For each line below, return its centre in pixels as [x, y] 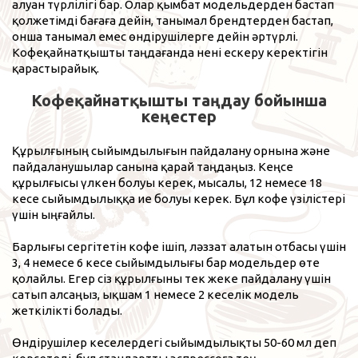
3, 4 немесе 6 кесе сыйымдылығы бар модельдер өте [166, 262]
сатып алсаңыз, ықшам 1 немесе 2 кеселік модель [155, 294]
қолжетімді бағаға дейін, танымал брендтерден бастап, [173, 20]
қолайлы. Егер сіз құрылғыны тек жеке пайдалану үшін [171, 278]
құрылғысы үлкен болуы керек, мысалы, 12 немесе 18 [167, 182]
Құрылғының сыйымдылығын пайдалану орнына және [171, 150]
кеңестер [179, 116]
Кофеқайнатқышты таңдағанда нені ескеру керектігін [170, 52]
